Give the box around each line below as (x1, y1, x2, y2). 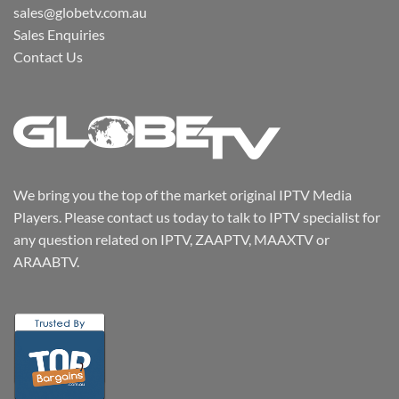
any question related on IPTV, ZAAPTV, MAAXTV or (13, 231, 330, 248)
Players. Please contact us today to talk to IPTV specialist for (13, 208, 380, 226)
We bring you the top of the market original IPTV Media (13, 186, 352, 204)
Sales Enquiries (13, 25, 105, 43)
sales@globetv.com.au (13, 3, 147, 20)
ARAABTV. (13, 253, 79, 271)
